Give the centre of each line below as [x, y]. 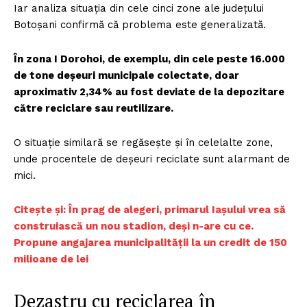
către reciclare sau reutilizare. [94, 108]
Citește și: [41, 209]
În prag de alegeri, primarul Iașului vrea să [177, 209]
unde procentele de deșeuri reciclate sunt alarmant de [152, 159]
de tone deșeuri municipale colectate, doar [126, 75]
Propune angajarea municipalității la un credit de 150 [150, 242]
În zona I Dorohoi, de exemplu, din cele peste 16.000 [149, 59]
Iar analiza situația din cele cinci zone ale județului [139, 8]
